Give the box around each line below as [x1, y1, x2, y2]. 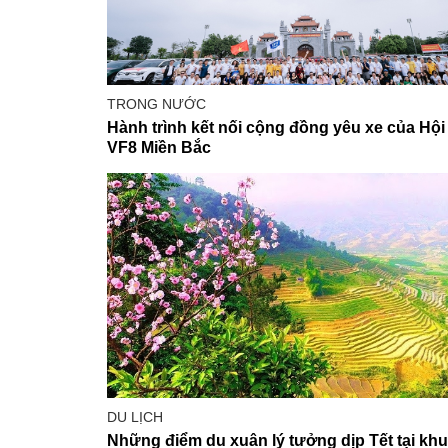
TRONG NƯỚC [107, 96, 206, 113]
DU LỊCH [107, 409, 163, 426]
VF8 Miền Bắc [107, 139, 211, 157]
